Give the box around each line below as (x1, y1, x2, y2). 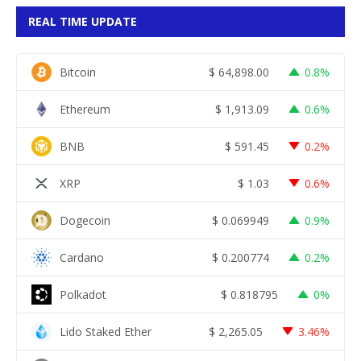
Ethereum (60, 101, 110, 117)
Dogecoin (60, 212, 110, 228)
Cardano (60, 249, 104, 265)
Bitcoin (60, 64, 96, 80)
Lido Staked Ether (60, 323, 151, 339)
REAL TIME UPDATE (28, 14, 137, 30)
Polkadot (60, 286, 106, 302)
